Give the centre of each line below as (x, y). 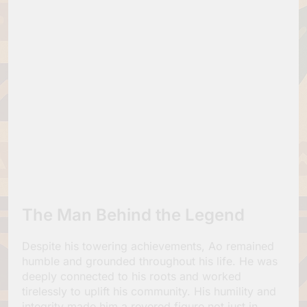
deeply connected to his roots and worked (132, 277)
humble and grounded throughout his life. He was (150, 261)
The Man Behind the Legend (133, 215)
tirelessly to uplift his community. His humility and (149, 292)
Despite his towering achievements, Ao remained (148, 246)
